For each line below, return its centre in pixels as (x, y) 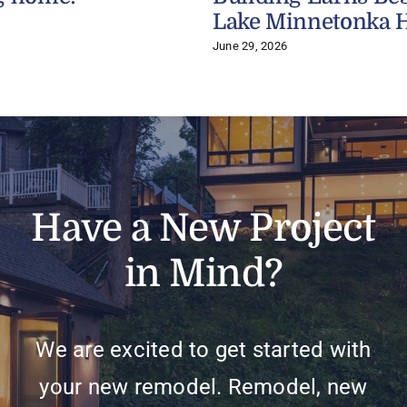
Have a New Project (203, 228)
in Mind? (203, 273)
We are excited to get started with (203, 350)
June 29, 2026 (250, 46)
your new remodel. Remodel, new (203, 387)
